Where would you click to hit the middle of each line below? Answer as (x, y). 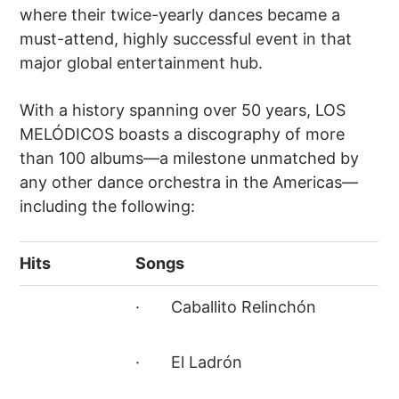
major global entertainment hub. (142, 63)
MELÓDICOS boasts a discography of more (183, 134)
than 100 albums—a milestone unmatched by (190, 159)
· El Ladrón (189, 362)
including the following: (108, 207)
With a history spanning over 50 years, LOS (183, 110)
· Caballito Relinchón (226, 307)
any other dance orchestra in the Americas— (189, 183)
